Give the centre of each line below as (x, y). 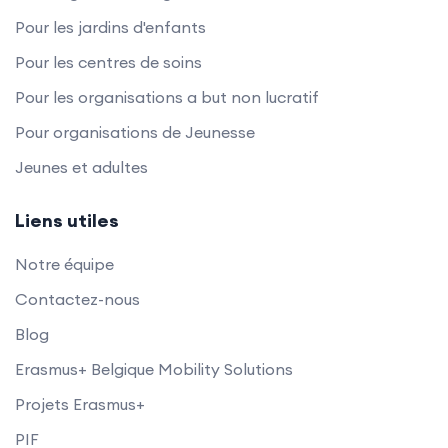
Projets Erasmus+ (80, 403)
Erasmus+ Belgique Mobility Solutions (154, 368)
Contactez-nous (77, 298)
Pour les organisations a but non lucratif (167, 96)
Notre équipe (64, 263)
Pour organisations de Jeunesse (135, 131)
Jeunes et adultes (81, 166)
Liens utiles (67, 220)
